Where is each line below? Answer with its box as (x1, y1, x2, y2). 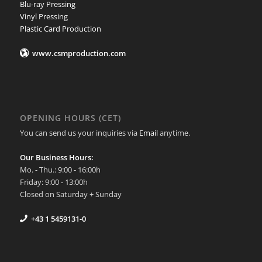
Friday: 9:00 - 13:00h (19, 177, 88, 188)
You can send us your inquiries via (19, 127, 139, 139)
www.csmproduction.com (32, 47, 126, 58)
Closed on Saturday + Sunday (19, 189, 122, 200)
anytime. (157, 127, 190, 139)
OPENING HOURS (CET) (19, 112, 121, 124)
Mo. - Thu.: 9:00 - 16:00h (19, 164, 101, 175)
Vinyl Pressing (19, 11, 68, 22)
